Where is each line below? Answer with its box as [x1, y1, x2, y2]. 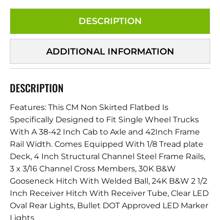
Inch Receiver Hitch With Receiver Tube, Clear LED [10, 189, 209, 198]
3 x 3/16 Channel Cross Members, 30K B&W [10, 164, 176, 174]
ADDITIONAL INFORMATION [46, 45, 174, 57]
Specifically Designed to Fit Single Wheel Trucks [10, 115, 199, 125]
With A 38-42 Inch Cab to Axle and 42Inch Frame [10, 127, 200, 137]
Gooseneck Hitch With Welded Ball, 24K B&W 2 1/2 [10, 176, 207, 186]
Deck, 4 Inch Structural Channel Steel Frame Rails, [10, 152, 205, 162]
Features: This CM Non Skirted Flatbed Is [10, 103, 168, 112]
